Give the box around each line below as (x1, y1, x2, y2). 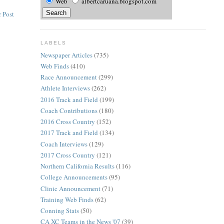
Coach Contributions (40, 105, 97, 115)
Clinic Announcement (40, 183, 100, 193)
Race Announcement (40, 72, 97, 82)
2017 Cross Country (40, 150, 95, 159)
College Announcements (40, 172, 107, 182)
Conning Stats (40, 206, 79, 215)
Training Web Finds (40, 194, 93, 204)
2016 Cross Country (40, 117, 95, 126)
